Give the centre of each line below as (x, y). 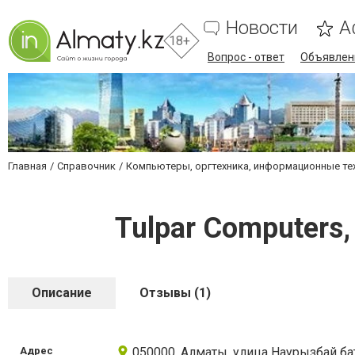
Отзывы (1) (175, 293)
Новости (262, 28)
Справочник (86, 166)
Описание (62, 293)
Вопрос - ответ (246, 57)
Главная (27, 166)
